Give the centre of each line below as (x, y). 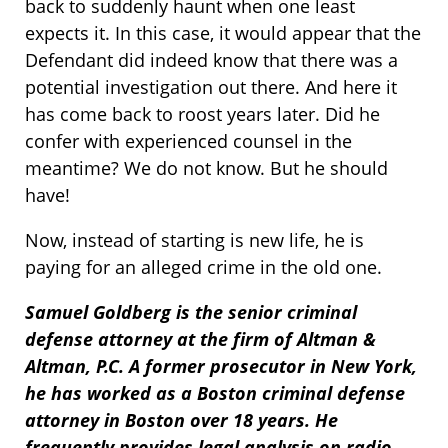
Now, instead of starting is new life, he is (194, 240)
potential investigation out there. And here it (211, 87)
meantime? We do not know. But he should (206, 168)
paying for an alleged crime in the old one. (203, 267)
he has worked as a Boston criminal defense (215, 393)
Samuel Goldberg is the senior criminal (191, 312)
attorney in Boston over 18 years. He (181, 420)
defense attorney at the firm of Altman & (200, 339)
